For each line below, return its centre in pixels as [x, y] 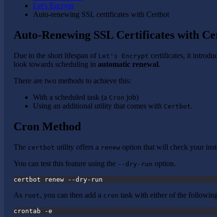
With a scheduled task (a [71, 97]
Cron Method [47, 126]
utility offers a [78, 147]
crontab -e [33, 211]
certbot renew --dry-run [58, 179]
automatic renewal [128, 64]
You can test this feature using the [66, 163]
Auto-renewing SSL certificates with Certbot [101, 14]
